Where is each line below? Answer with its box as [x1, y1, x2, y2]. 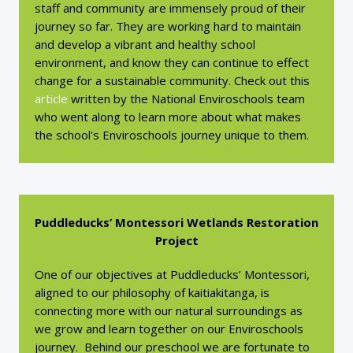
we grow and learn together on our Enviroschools [35, 321, 303, 336]
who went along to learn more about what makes [35, 109, 301, 124]
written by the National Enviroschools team [68, 91, 305, 106]
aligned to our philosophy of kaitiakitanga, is [35, 284, 269, 300]
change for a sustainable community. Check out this [35, 72, 310, 88]
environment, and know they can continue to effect [35, 54, 309, 70]
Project [154, 232, 199, 248]
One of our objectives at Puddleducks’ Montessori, [35, 266, 310, 282]
